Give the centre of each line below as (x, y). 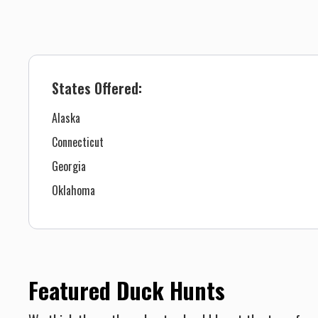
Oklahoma (73, 191)
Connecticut (78, 142)
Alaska (66, 118)
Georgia (69, 166)
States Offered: (97, 88)
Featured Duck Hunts (127, 290)
